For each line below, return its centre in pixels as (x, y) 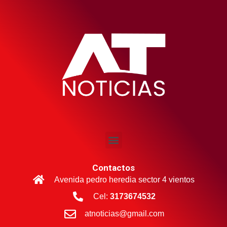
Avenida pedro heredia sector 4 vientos (124, 179)
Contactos (113, 167)
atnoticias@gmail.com (124, 214)
